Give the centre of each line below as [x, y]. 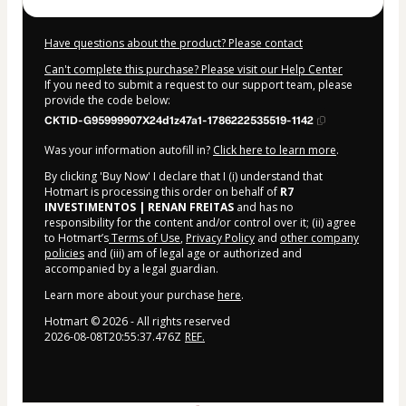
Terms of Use [145, 238]
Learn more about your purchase [131, 295]
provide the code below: [107, 101]
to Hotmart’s [77, 238]
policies [64, 254]
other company [319, 238]
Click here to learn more [275, 150]
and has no [264, 208]
